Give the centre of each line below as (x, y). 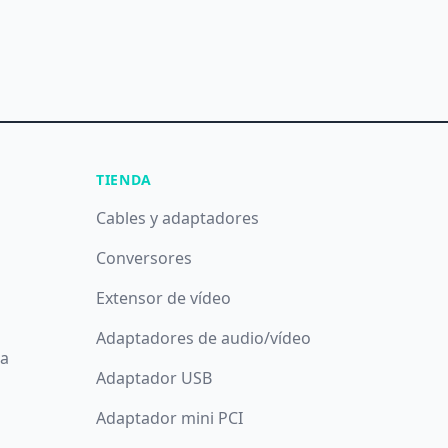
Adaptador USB (153, 378)
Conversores (143, 258)
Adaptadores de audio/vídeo (203, 338)
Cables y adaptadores (177, 218)
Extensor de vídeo (163, 298)
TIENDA (124, 179)
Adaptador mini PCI (169, 418)
